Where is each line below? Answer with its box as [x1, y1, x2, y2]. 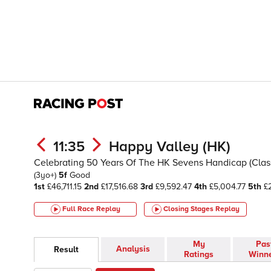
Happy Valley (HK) [109, 138, 230, 155]
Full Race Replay [62, 204, 120, 214]
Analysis [116, 244, 150, 255]
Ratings [184, 249, 214, 260]
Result [54, 244, 79, 255]
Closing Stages [163, 204, 215, 214]
